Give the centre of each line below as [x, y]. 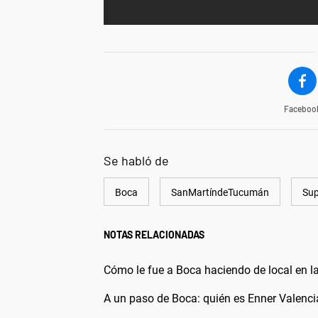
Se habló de [136, 160]
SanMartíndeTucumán [220, 192]
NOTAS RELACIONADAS [154, 234]
